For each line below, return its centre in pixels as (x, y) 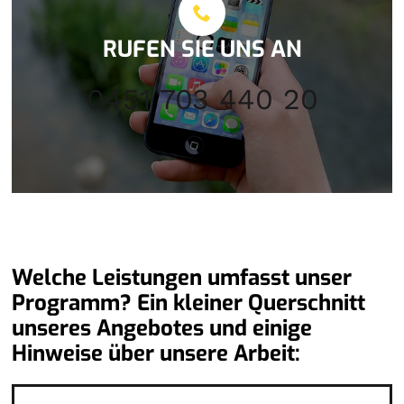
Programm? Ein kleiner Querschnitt (189, 303)
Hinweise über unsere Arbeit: (156, 353)
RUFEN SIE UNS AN (202, 49)
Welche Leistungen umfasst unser (182, 277)
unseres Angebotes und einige (162, 328)
